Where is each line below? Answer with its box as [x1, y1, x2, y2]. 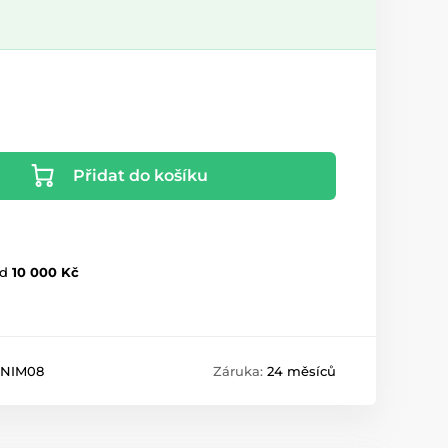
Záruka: [213, 363, 267, 379]
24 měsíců [267, 363, 336, 379]
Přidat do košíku [72, 166, 208, 185]
